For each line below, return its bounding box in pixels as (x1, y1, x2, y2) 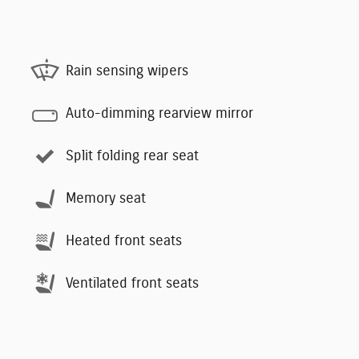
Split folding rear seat (66, 149, 199, 164)
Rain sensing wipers (66, 64, 188, 79)
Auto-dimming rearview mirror (66, 107, 253, 122)
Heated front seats (66, 234, 182, 249)
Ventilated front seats (66, 276, 199, 292)
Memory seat (66, 192, 146, 207)
